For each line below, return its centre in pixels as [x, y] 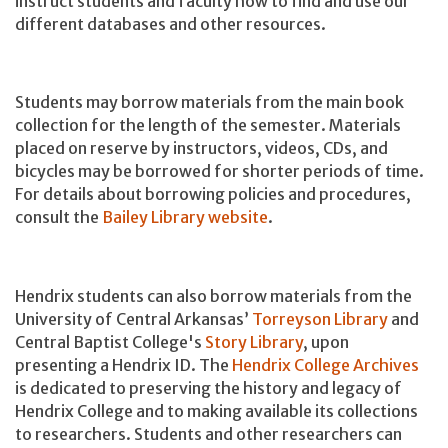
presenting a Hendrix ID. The [123, 364]
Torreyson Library [320, 318]
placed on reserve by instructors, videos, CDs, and [201, 148]
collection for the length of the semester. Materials [208, 125]
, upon [326, 341]
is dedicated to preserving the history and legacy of [208, 387]
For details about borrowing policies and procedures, [213, 194]
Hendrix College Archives [325, 364]
